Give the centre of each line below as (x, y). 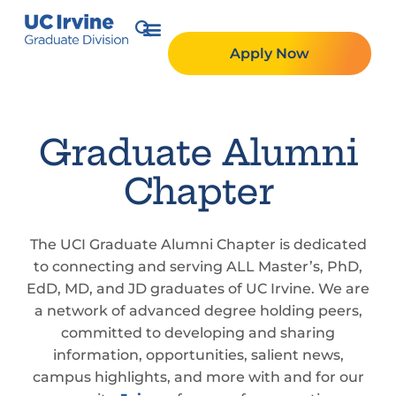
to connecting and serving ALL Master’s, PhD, (198, 267)
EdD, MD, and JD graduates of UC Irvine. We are (198, 289)
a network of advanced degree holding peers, (198, 311)
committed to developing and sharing (198, 333)
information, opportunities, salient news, (198, 355)
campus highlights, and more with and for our (198, 377)
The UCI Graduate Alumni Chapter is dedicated (198, 244)
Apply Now (269, 53)
